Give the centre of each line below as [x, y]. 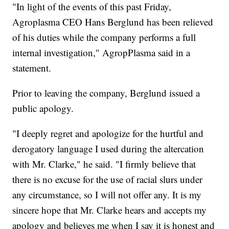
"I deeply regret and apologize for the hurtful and [108, 133]
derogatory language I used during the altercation [108, 149]
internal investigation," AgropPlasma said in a [101, 53]
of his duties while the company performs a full [104, 37]
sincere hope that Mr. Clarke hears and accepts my [110, 210]
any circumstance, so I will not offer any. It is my [107, 195]
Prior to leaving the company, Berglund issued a [106, 93]
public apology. [43, 108]
